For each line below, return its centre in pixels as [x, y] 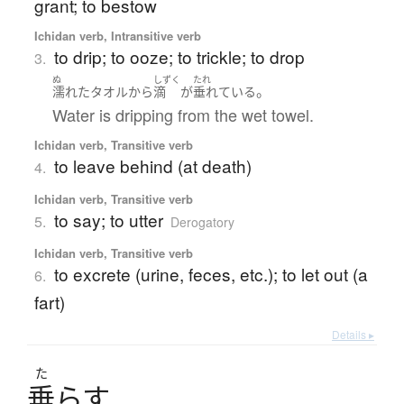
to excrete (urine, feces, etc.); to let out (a [211, 273]
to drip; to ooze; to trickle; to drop [179, 57]
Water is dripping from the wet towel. [183, 114]
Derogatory [202, 221]
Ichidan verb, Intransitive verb [117, 36]
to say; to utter [108, 219]
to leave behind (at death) [152, 165]
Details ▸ [353, 334]
